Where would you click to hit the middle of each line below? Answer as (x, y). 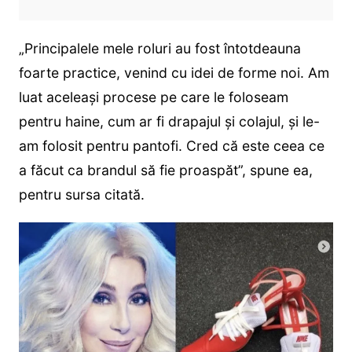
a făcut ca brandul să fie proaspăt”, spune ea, (165, 170)
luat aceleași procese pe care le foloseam (153, 97)
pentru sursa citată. (81, 195)
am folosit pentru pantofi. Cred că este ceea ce (171, 146)
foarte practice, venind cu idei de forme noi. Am (174, 73)
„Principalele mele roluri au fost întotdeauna (159, 49)
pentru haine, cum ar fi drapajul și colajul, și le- (169, 122)
